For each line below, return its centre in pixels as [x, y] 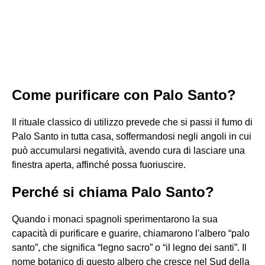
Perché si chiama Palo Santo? [113, 192]
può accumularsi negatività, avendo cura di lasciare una [128, 151]
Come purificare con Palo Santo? [124, 95]
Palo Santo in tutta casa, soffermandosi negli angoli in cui [132, 136]
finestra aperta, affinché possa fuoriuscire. [99, 165]
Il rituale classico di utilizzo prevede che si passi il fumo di [132, 122]
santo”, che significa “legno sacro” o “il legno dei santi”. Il [129, 248]
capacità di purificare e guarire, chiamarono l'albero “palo [131, 233]
